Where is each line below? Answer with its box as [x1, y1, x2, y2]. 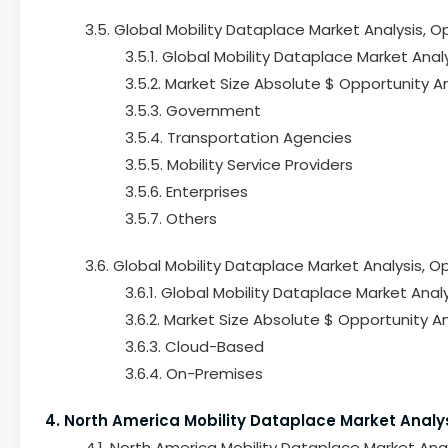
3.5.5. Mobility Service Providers [125, 154, 353, 175]
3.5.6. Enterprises [125, 181, 248, 202]
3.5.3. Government [125, 100, 261, 121]
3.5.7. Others [125, 208, 217, 229]
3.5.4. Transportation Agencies [125, 127, 352, 148]
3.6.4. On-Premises [125, 363, 263, 384]
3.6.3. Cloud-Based [125, 336, 264, 357]
